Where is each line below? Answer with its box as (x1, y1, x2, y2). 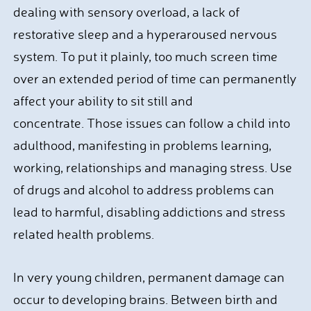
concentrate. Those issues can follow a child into (12, 115, 290, 131)
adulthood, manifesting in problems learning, (12, 137, 271, 153)
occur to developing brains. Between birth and (12, 291, 278, 308)
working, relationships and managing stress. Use (12, 159, 292, 176)
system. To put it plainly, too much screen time (12, 48, 278, 65)
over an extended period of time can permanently (12, 70, 296, 87)
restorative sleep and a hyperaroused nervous (12, 26, 277, 42)
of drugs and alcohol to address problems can (12, 181, 274, 198)
